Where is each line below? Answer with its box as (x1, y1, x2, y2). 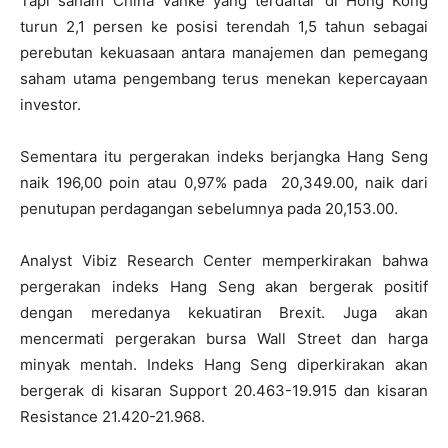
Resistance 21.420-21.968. (20, 407, 205, 426)
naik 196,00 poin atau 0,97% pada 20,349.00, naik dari (20, 173, 428, 192)
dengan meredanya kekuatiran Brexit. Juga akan (20, 303, 428, 322)
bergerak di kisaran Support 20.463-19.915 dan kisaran (20, 381, 428, 400)
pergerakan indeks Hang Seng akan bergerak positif (20, 277, 428, 296)
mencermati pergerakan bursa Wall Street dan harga (20, 329, 428, 348)
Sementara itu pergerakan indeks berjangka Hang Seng (20, 147, 428, 166)
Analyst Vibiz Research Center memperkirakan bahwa (20, 251, 428, 270)
